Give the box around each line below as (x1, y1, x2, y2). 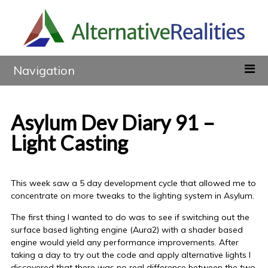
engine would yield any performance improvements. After (10, 237, 239, 248)
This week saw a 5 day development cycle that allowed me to (10, 178, 256, 189)
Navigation (13, 63, 75, 78)
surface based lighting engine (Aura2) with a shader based (10, 224, 243, 236)
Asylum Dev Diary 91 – (10, 110, 215, 135)
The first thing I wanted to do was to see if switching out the (10, 212, 249, 223)
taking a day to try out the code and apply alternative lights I (10, 249, 251, 261)
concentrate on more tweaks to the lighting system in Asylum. (10, 190, 254, 202)
